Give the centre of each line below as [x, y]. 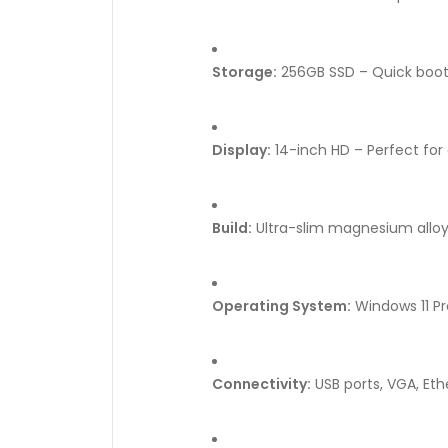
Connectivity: [261, 384]
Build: [232, 228]
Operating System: [281, 306]
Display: [241, 150]
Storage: [244, 72]
